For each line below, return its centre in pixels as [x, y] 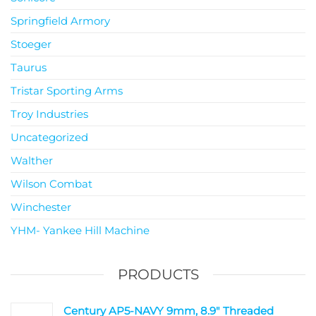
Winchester [41, 207]
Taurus [29, 67]
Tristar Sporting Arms [67, 90]
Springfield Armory [60, 20]
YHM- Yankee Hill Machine [80, 230]
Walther [32, 160]
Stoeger [31, 44]
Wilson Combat [51, 183]
